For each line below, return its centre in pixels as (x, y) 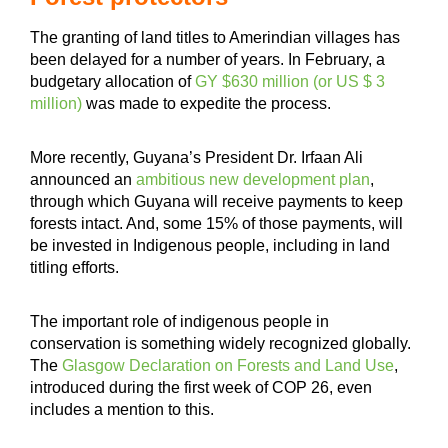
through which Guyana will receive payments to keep (216, 201)
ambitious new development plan (253, 179)
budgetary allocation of (110, 81)
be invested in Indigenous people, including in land (210, 245)
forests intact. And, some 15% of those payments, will (216, 223)
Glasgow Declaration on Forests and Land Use (226, 365)
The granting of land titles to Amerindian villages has (215, 37)
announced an (83, 179)
